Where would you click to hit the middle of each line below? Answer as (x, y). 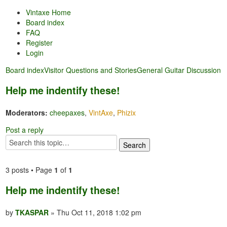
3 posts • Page (30, 170)
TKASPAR (32, 212)
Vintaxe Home (49, 12)
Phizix (127, 112)
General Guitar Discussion (179, 70)
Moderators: (27, 112)
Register (40, 43)
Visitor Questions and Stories (91, 70)
